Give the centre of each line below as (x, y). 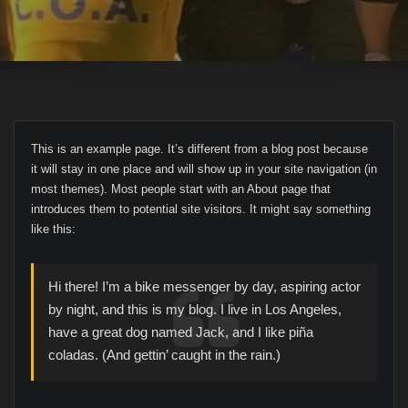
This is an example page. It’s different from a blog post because (199, 148)
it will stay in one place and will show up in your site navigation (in (204, 168)
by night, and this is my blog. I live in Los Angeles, (195, 310)
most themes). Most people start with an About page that (180, 189)
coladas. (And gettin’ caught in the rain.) (165, 356)
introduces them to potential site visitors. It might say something (200, 209)
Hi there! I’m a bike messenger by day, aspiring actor (205, 287)
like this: (53, 229)
